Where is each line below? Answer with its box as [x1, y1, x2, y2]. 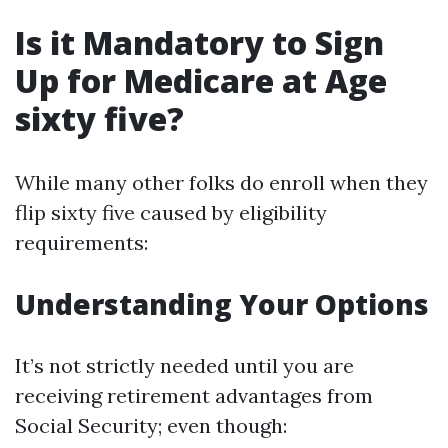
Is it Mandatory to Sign [15, 21, 384, 64]
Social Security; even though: [15, 413, 287, 438]
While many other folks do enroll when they [15, 170, 428, 195]
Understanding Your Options [15, 285, 429, 323]
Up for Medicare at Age [15, 59, 387, 102]
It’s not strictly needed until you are [15, 353, 354, 378]
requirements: [15, 230, 148, 255]
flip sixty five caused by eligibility [15, 200, 327, 225]
